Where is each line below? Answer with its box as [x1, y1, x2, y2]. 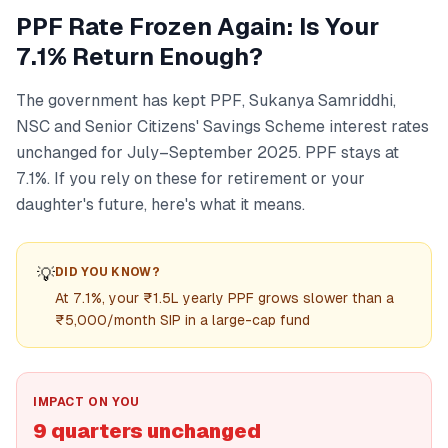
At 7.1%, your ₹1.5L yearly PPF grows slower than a [55, 290, 394, 306]
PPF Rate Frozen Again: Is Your [16, 13, 379, 40]
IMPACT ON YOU [33, 395, 140, 409]
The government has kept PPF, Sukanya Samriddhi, [16, 91, 396, 110]
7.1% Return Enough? [16, 43, 263, 70]
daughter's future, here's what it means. [16, 195, 305, 214]
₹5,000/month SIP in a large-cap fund [55, 312, 310, 328]
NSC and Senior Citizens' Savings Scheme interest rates [16, 117, 429, 136]
